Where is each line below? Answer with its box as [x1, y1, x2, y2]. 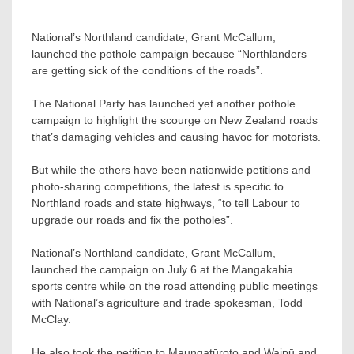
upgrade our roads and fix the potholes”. [32, 213, 233, 226]
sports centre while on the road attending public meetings [32, 279, 318, 292]
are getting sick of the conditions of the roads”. [32, 63, 263, 77]
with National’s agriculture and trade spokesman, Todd [32, 296, 303, 309]
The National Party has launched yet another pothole [32, 96, 296, 110]
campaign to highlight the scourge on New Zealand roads [32, 113, 318, 126]
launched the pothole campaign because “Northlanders [32, 47, 307, 60]
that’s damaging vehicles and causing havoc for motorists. [32, 130, 321, 143]
